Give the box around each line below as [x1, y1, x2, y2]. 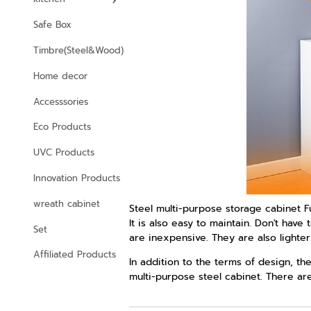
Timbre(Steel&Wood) [33, 44, 124, 58]
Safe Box [33, 18, 72, 32]
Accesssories [33, 94, 88, 108]
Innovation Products [33, 171, 120, 185]
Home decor [33, 69, 87, 83]
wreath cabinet [33, 196, 100, 210]
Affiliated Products [33, 248, 116, 262]
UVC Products [33, 146, 94, 160]
